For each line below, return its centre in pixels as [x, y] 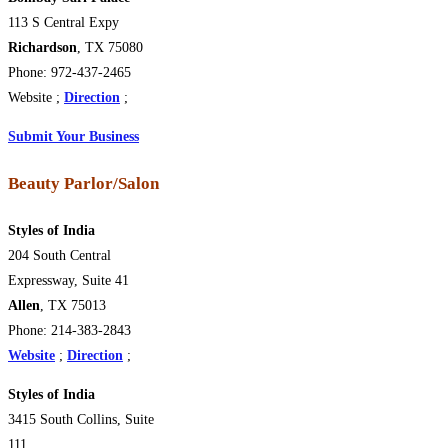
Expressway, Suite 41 [68, 280]
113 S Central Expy [63, 23]
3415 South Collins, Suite [81, 419]
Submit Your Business [73, 137]
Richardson [42, 48]
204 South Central [59, 255]
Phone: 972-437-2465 [69, 73]
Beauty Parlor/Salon [83, 184]
